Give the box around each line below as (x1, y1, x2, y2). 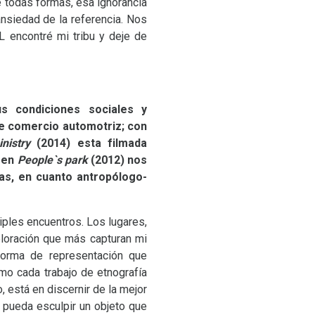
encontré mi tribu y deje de (5, 30, 148, 43)
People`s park (17, 153, 91, 167)
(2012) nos (90, 153, 148, 167)
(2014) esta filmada (30, 136, 147, 150)
